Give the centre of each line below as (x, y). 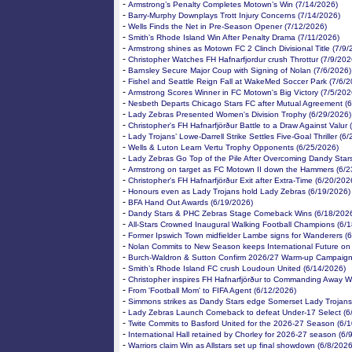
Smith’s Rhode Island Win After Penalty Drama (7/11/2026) (234, 37)
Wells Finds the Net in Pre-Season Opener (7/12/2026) (227, 26)
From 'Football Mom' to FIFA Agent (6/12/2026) (212, 290)
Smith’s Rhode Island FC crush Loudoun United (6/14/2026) (237, 268)
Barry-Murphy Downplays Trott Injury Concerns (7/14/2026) (234, 15)
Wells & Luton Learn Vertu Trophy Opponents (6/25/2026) (233, 147)
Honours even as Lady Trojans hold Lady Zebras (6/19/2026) (239, 191)
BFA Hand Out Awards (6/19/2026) (191, 202)
